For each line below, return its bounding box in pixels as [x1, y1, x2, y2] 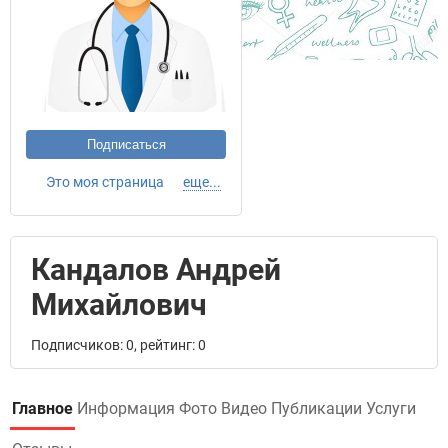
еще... [183, 174, 221, 190]
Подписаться [86, 137, 166, 152]
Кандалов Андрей [31, 252, 281, 287]
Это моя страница [46, 174, 164, 190]
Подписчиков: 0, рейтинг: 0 [31, 337, 206, 353]
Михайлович [31, 287, 207, 322]
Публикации [271, 399, 362, 418]
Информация [77, 399, 175, 418]
